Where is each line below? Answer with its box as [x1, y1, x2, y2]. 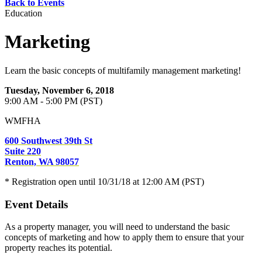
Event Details [5, 198, 68, 211]
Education [5, 8, 42, 18]
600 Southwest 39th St [5, 135, 92, 146]
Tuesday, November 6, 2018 [5, 85, 114, 95]
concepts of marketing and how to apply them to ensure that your [5, 232, 244, 243]
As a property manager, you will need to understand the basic [5, 222, 230, 232]
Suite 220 [5, 146, 41, 156]
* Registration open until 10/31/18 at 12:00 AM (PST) [5, 176, 204, 187]
